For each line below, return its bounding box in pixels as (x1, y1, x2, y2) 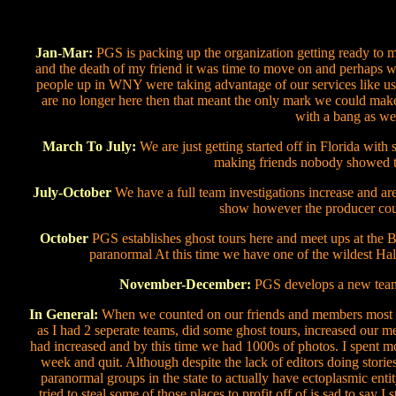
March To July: (42, 139, 136, 154)
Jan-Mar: (34, 45, 96, 60)
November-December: (119, 277, 251, 292)
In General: (29, 307, 102, 322)
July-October (32, 185, 111, 200)
